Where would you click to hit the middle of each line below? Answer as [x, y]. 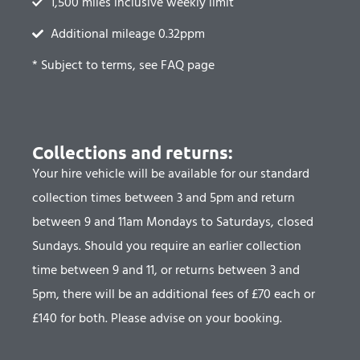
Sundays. [58, 246]
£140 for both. [72, 318]
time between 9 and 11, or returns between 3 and [166, 270]
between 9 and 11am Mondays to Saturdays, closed [173, 222]
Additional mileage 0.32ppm [127, 34]
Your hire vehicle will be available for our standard [171, 174]
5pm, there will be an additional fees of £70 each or [174, 294]
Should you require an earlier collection [193, 246]
